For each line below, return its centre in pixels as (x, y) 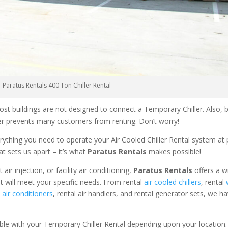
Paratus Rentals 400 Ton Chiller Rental (57, 85)
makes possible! (174, 151)
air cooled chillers (173, 182)
